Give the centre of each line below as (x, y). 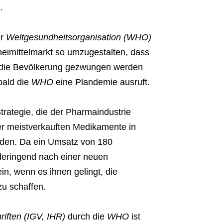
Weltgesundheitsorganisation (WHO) (78, 38)
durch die (86, 217)
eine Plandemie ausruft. (101, 82)
